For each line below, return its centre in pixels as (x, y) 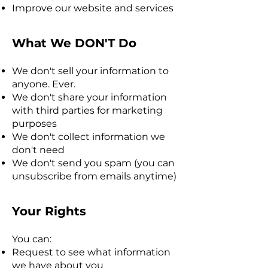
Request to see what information (91, 252)
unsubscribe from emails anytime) (94, 176)
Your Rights (49, 211)
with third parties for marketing (87, 110)
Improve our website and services (93, 8)
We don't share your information (89, 97)
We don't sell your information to (90, 71)
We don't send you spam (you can (93, 163)
